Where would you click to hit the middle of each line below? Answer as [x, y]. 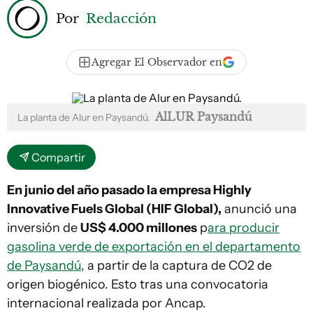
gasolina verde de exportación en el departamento [154, 247]
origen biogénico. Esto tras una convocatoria [138, 284]
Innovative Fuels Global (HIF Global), [114, 209]
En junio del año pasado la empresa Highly [129, 190]
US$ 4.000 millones [139, 228]
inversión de [44, 228]
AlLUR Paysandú [204, 117]
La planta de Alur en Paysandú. [85, 117]
